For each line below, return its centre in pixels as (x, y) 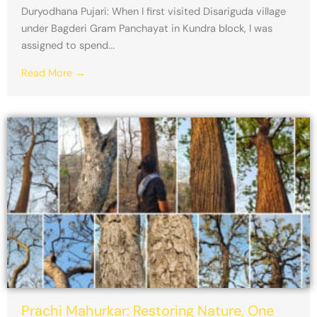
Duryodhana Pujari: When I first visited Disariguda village (154, 11)
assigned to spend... (68, 45)
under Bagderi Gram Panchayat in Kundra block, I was (147, 28)
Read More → (53, 73)
